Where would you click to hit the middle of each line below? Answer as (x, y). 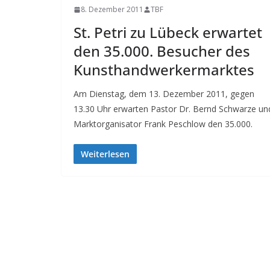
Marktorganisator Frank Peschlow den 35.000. (163, 124)
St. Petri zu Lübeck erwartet (168, 32)
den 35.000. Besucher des (162, 51)
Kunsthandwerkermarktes (164, 70)
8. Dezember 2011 (112, 9)
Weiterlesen (105, 154)
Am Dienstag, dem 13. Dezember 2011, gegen (164, 94)
